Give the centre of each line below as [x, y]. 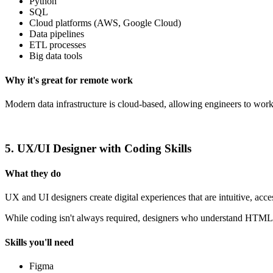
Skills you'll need [39, 242]
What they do [33, 173]
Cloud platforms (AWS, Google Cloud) [105, 23]
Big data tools [56, 56]
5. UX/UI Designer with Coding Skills [98, 148]
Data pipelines [57, 34]
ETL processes [58, 45]
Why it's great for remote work [69, 80]
